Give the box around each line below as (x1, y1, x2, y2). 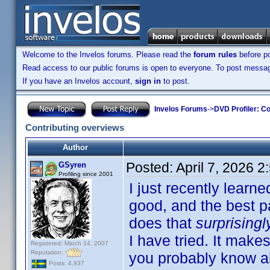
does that (129, 215, 196, 231)
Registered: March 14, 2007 (31, 240, 108, 246)
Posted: (126, 160, 176, 175)
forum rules (193, 50, 237, 59)
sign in (135, 77, 161, 86)
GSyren (58, 160, 86, 169)
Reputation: (31, 248, 65, 256)
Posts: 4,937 (47, 260, 84, 267)
